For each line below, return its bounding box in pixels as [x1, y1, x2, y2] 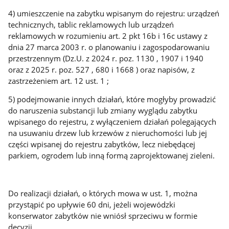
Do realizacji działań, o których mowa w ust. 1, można [8, 188, 198, 198]
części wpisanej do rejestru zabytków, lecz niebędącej [8, 139, 196, 150]
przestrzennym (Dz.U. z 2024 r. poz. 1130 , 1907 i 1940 [8, 53, 204, 63]
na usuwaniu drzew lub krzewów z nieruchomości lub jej [8, 128, 208, 139]
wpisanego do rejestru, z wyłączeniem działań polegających [8, 117, 217, 127]
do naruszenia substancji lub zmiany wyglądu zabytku [8, 105, 198, 116]
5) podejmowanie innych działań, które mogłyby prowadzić [8, 94, 216, 105]
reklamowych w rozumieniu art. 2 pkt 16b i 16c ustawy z [8, 30, 208, 41]
